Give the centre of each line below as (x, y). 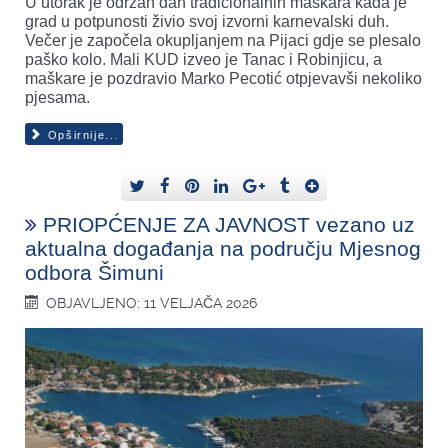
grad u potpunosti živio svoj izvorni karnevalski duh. (207, 21)
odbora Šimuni (94, 273)
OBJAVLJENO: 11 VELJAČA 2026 (152, 303)
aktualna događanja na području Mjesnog (223, 249)
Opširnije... (81, 135)
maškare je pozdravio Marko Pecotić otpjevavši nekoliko (223, 78)
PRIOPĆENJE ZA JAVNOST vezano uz (229, 225)
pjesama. (57, 97)
